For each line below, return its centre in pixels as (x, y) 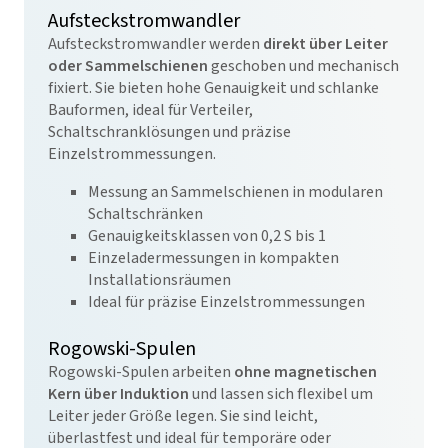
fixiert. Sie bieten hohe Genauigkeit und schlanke (213, 88)
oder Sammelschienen (128, 66)
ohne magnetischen (305, 372)
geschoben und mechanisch (303, 66)
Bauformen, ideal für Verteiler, (150, 110)
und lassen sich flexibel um (281, 394)
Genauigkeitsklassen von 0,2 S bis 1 (210, 236)
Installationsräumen (162, 280)
